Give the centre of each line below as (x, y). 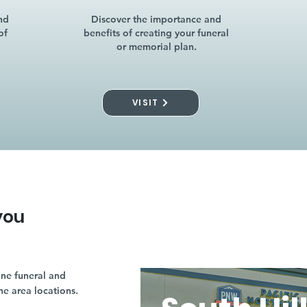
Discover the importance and (157, 19)
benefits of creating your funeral (157, 33)
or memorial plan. (156, 47)
